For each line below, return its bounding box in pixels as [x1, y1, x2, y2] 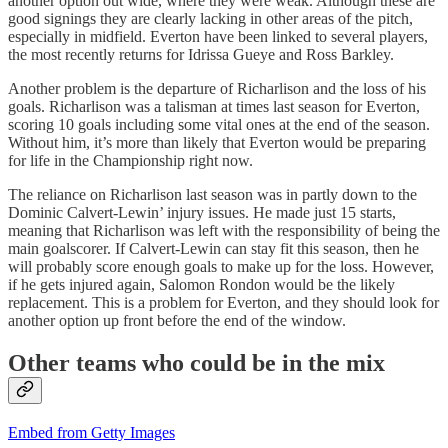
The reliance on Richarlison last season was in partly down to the [8, 186, 417, 204]
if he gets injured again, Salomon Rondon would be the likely [8, 276, 395, 294]
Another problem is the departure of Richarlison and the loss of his [8, 80, 426, 98]
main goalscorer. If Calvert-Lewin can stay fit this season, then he [8, 240, 419, 258]
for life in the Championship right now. [8, 152, 253, 170]
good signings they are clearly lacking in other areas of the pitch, [8, 10, 413, 28]
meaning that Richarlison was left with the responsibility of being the [8, 222, 440, 240]
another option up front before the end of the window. [8, 312, 346, 330]
